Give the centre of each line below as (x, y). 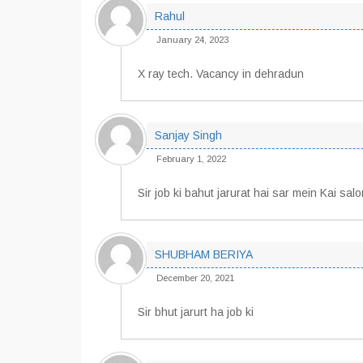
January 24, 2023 (192, 40)
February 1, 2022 (191, 159)
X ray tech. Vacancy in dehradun (221, 74)
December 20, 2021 (195, 278)
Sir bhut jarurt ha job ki (196, 312)
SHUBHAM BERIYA (204, 254)
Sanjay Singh (188, 135)
